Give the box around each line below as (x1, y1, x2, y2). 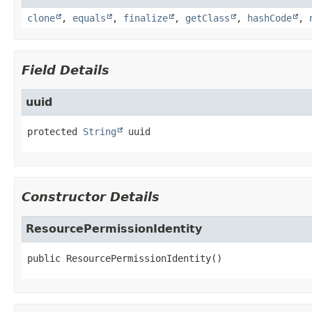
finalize (123, 12, 168, 24)
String (83, 125, 116, 137)
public (27, 252, 61, 264)
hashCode (247, 12, 292, 24)
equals (72, 12, 106, 24)
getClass (185, 12, 230, 24)
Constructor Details (22, 189, 159, 204)
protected (27, 125, 77, 137)
